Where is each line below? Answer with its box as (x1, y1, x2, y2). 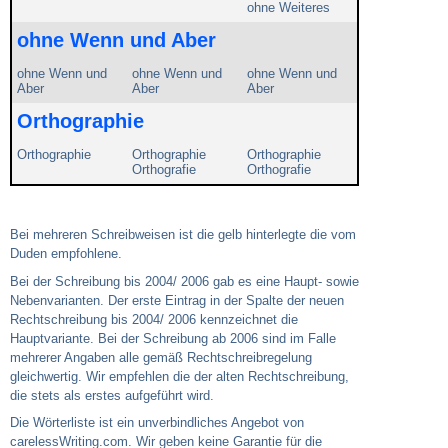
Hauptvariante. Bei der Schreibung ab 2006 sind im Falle (10, 330, 336, 346)
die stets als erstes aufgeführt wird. (10, 387, 214, 403)
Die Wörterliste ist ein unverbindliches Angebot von (10, 415, 304, 431)
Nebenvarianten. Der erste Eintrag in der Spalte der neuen (10, 292, 344, 308)
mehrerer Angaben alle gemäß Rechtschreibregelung (10, 349, 312, 365)
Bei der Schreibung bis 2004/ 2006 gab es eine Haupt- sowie (10, 273, 359, 289)
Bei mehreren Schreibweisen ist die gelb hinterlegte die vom (10, 227, 356, 243)
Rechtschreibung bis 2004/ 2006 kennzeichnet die (10, 311, 298, 327)
